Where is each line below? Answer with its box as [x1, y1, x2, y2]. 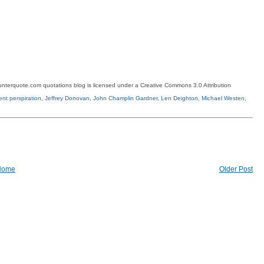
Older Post [219, 164, 253, 173]
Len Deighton [161, 95, 198, 101]
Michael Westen [202, 95, 245, 101]
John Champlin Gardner [93, 95, 157, 101]
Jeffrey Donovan [45, 95, 90, 101]
